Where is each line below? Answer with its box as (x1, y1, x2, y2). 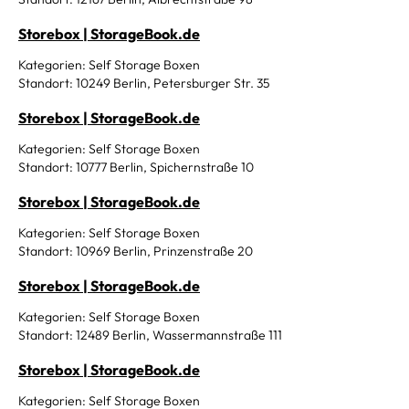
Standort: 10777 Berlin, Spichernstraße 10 (18, 159, 254, 175)
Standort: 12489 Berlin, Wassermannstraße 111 (18, 327, 282, 343)
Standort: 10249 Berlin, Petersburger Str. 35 (18, 75, 270, 91)
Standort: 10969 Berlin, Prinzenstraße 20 (18, 243, 253, 259)
